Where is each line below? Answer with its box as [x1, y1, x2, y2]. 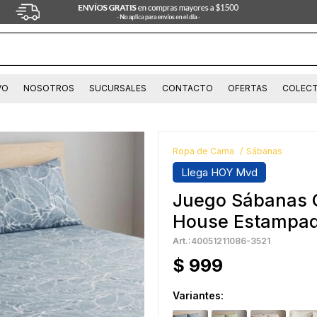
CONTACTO [161, 83, 213, 94]
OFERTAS [227, 83, 267, 94]
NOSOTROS [23, 83, 75, 94]
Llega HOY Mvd [181, 166, 258, 180]
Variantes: [173, 289, 224, 302]
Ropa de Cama [173, 146, 234, 157]
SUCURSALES [89, 83, 147, 94]
